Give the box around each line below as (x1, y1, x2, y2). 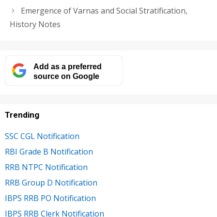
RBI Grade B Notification (5, 146, 93, 157)
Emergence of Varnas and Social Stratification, (20, 5, 187, 16)
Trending (5, 110, 39, 120)
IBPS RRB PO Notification (5, 193, 96, 204)
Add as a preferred (33, 62, 102, 71)
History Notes (10, 19, 61, 30)
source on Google (33, 71, 99, 80)
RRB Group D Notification (5, 177, 97, 188)
